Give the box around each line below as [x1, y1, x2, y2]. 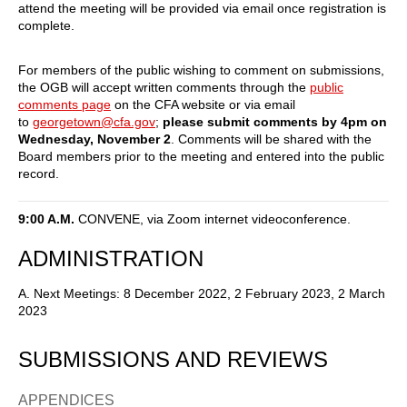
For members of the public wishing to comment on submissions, [18, 62, 384, 77]
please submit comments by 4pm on [163, 114, 387, 129]
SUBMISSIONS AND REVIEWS [18, 346, 328, 372]
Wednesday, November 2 [18, 131, 171, 146]
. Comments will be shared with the [171, 131, 372, 146]
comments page [18, 96, 111, 112]
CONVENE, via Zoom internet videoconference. [78, 211, 351, 226]
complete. [18, 17, 74, 33]
